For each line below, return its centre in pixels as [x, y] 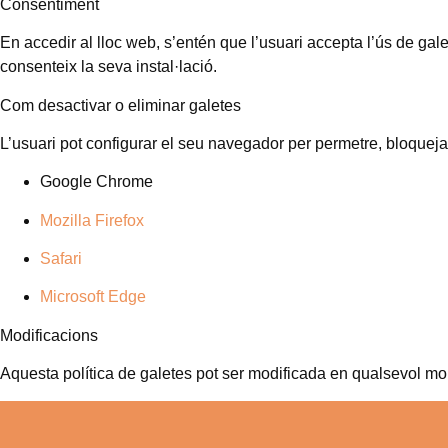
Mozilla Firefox [92, 220]
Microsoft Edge [93, 297]
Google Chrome [96, 182]
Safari [61, 259]
